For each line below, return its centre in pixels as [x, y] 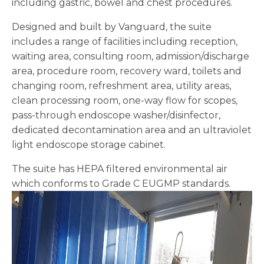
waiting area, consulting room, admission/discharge [131, 56]
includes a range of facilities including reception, [125, 42]
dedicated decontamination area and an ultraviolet [132, 130]
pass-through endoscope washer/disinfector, [116, 115]
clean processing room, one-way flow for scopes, [125, 100]
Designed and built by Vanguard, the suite [112, 27]
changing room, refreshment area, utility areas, [121, 86]
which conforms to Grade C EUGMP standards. [121, 184]
